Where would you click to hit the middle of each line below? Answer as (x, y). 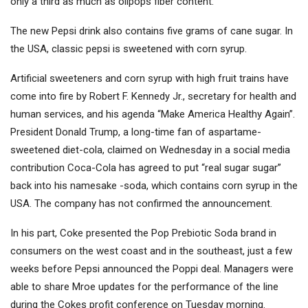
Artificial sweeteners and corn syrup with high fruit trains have (150, 79)
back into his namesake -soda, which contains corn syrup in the (154, 186)
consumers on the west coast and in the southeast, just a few (151, 251)
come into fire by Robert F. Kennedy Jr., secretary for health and (153, 97)
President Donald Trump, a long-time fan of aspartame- (136, 132)
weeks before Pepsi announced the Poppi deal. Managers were (152, 269)
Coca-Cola (92, 168)
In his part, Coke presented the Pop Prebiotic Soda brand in (143, 233)
